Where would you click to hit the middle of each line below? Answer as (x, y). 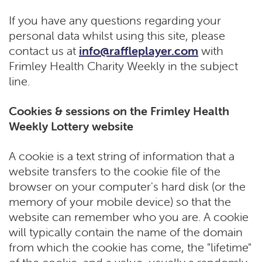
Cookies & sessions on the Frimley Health (119, 111)
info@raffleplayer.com (139, 51)
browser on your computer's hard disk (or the (127, 187)
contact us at (44, 51)
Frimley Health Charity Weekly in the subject (123, 66)
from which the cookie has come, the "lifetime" (130, 247)
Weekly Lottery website (71, 126)
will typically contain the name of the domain (126, 232)
